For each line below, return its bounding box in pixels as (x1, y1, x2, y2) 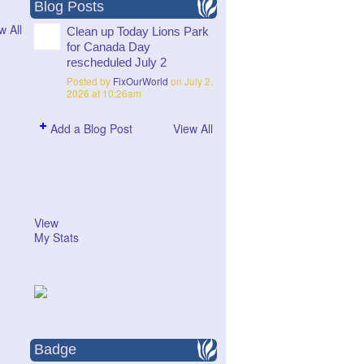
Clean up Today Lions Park (67, 24, 209, 38)
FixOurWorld (113, 74, 168, 89)
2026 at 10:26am (67, 86, 141, 101)
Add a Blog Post (50, 119, 132, 136)
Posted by (67, 74, 113, 89)
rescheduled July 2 (67, 55, 167, 69)
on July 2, (168, 74, 213, 89)
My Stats (34, 228, 79, 245)
